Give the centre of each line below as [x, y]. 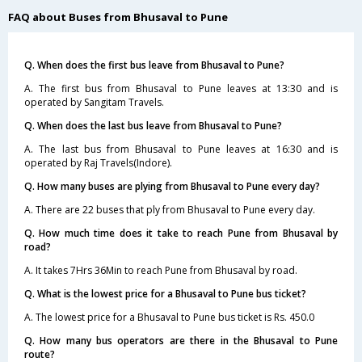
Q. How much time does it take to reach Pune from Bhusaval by [181, 233]
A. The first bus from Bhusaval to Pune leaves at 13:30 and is [181, 88]
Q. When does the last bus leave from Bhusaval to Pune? [153, 125]
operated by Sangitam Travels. [94, 102]
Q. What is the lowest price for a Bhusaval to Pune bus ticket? [165, 293]
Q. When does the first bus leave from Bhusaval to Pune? [154, 65]
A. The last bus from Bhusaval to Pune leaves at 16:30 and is [181, 149]
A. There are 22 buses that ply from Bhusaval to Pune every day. [170, 209]
